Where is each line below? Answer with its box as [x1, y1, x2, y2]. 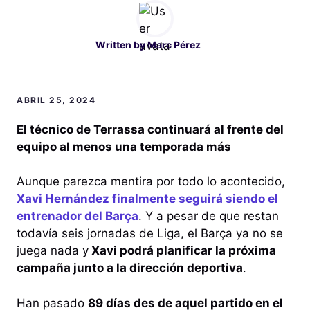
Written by [95, 38, 147, 51]
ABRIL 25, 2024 [17, 94, 95, 105]
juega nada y [17, 244, 89, 258]
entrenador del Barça [17, 209, 138, 224]
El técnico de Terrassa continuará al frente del [17, 122, 284, 136]
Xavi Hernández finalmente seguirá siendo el [17, 192, 278, 206]
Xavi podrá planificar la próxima [89, 244, 276, 258]
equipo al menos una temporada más [17, 139, 231, 154]
